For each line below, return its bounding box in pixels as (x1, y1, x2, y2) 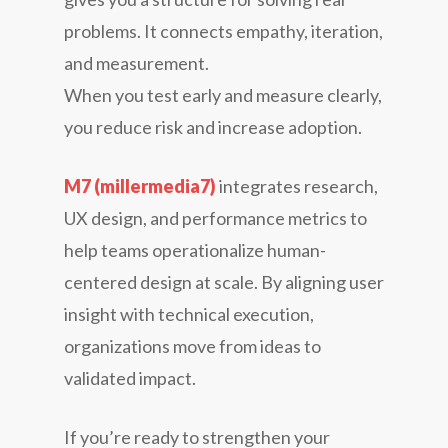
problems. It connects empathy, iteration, (64, 19, 383, 42)
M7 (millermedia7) (64, 174, 216, 197)
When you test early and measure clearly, (64, 83, 382, 106)
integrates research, (216, 174, 378, 197)
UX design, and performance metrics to (64, 206, 367, 229)
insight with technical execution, (64, 302, 314, 325)
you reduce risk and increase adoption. (64, 115, 362, 138)
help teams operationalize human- (64, 238, 326, 261)
